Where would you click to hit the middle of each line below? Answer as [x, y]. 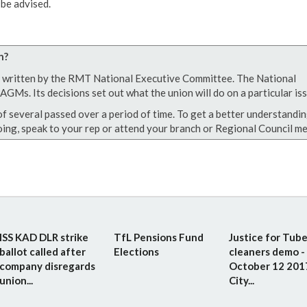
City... [241, 280]
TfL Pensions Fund [159, 237]
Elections [137, 251]
